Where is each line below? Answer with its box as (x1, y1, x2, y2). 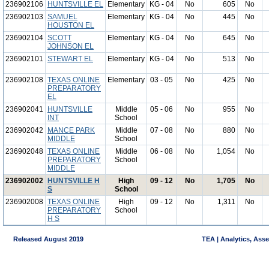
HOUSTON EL (47, 21, 94, 29)
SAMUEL (47, 13, 77, 21)
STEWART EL (47, 55, 93, 63)
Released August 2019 (4, 235, 83, 243)
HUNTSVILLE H (47, 177, 100, 185)
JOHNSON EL (47, 42, 94, 50)
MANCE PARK (47, 126, 95, 134)
